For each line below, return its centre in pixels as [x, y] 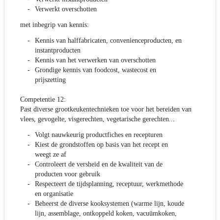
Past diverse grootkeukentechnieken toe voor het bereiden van [106, 110]
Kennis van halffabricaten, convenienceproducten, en [108, 41]
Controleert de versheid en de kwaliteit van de [99, 165]
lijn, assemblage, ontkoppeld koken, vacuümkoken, [106, 214]
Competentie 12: [43, 100]
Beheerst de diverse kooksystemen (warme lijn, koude [110, 204]
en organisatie [54, 194]
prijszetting [50, 80]
